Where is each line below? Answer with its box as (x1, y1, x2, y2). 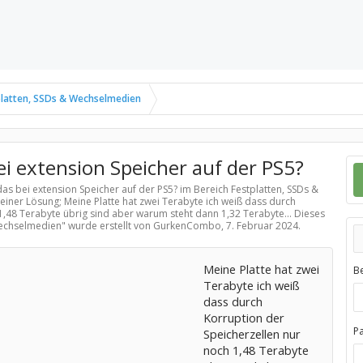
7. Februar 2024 (225, 219, 298, 233)
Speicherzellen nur (203, 326, 301, 342)
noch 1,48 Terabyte (203, 342, 309, 358)
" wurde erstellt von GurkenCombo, (61, 219, 226, 233)
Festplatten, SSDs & (230, 182, 318, 196)
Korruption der (203, 310, 284, 326)
